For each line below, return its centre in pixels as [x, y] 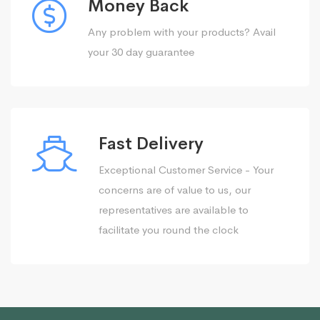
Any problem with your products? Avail [182, 32]
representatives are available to [174, 210]
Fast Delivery [151, 144]
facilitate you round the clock [169, 230]
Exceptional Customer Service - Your [186, 170]
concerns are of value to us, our [175, 190]
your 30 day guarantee [141, 52]
